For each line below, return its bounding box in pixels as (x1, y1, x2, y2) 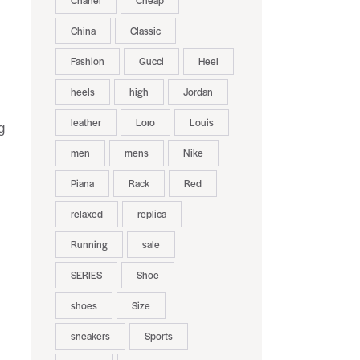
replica (137, 207, 166, 222)
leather (70, 115, 101, 130)
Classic (129, 23, 161, 39)
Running (70, 237, 108, 252)
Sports (144, 329, 173, 344)
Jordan (182, 84, 213, 100)
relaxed (70, 207, 103, 222)
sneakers (70, 329, 110, 344)
